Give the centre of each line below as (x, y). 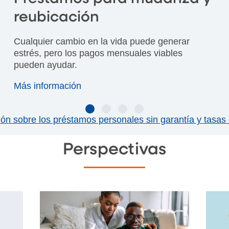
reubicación (56, 17)
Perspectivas (114, 150)
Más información (49, 86)
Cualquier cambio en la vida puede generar (101, 41)
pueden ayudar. (45, 65)
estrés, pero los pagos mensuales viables (98, 53)
